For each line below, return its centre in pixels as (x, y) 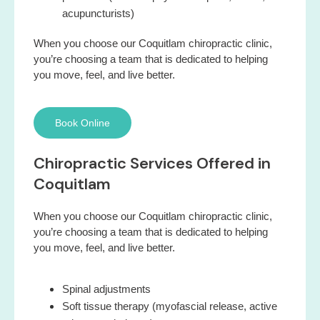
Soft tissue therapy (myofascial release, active (170, 306)
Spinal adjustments (106, 289)
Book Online (82, 123)
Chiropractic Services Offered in (152, 164)
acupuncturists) (98, 13)
